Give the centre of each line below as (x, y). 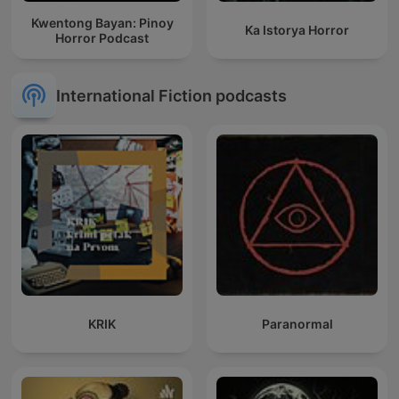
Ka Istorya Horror (297, 30)
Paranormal (297, 324)
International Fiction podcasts (171, 95)
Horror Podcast (102, 37)
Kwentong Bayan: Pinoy (102, 22)
